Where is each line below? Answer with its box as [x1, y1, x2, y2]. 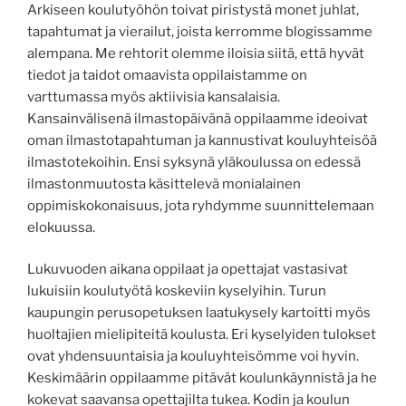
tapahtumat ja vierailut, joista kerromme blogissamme [27, 23, 372, 40]
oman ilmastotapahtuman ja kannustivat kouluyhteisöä [27, 131, 377, 149]
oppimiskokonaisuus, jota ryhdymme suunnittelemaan [27, 197, 374, 214]
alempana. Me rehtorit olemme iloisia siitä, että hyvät [27, 44, 364, 62]
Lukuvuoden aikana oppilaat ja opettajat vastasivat [27, 261, 348, 278]
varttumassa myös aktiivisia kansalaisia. [27, 88, 280, 105]
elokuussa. [27, 218, 95, 236]
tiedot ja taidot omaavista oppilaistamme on [27, 66, 307, 83]
